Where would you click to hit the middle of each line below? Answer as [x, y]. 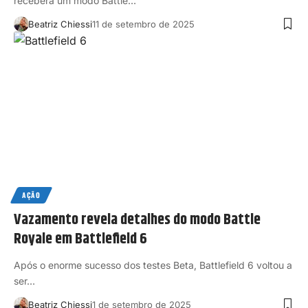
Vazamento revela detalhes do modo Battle [137, 220]
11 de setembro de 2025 [143, 24]
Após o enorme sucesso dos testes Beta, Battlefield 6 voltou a [153, 265]
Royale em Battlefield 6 [80, 240]
